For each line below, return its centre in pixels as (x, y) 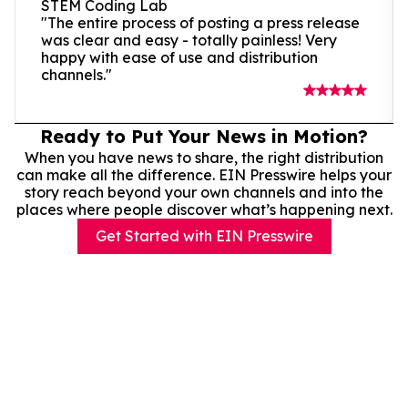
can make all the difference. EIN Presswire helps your (204, 174)
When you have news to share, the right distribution (204, 157)
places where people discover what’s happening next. (204, 209)
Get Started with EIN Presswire (204, 235)
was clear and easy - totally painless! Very (189, 40)
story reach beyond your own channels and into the (204, 192)
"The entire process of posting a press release (200, 22)
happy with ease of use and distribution (179, 57)
